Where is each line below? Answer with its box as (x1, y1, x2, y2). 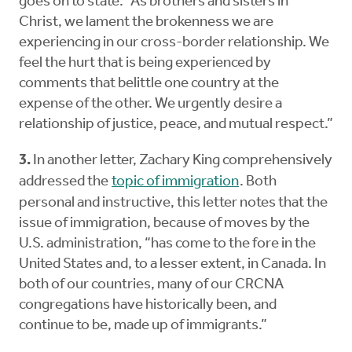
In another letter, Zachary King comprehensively (33, 153, 332, 169)
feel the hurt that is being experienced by (19, 56, 271, 71)
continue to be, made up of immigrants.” (19, 318, 269, 334)
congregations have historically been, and (19, 298, 277, 313)
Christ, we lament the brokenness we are (19, 15, 273, 31)
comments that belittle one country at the (19, 76, 279, 92)
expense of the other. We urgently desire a (19, 97, 282, 112)
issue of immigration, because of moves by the (19, 216, 310, 232)
